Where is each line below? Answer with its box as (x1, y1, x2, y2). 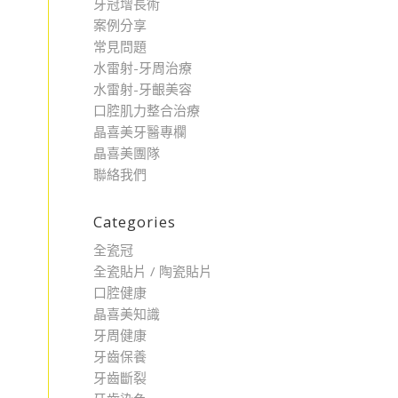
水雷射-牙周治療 (93, 59, 193, 76)
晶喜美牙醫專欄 (93, 123, 187, 140)
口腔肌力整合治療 (93, 101, 201, 119)
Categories (93, 211, 177, 232)
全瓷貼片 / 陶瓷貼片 (93, 262, 213, 280)
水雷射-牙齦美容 (93, 80, 193, 98)
